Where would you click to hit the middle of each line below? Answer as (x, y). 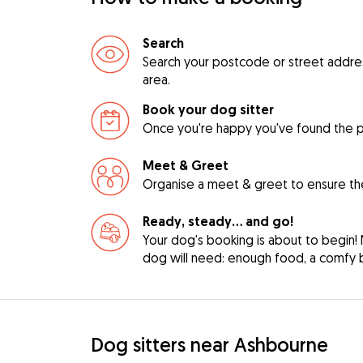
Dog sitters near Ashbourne (209, 345)
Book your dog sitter (208, 110)
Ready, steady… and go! (218, 222)
